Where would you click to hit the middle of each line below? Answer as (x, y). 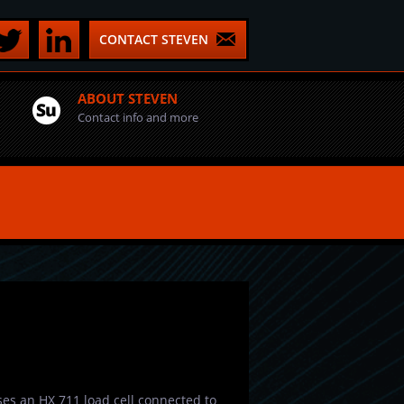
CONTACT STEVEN (154, 39)
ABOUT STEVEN (128, 98)
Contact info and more (138, 117)
